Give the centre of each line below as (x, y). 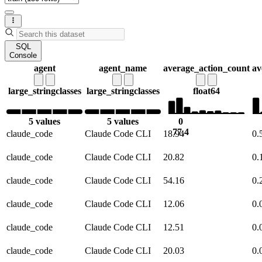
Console (23, 56)
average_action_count (206, 68)
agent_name (123, 68)
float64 (206, 91)
